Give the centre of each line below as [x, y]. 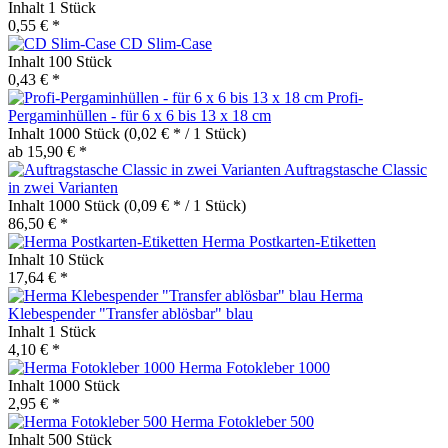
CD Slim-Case [166, 43]
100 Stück [80, 61]
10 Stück [76, 259]
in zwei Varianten [63, 187]
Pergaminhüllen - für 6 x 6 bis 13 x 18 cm [139, 115]
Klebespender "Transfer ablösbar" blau [130, 313]
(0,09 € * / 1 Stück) [185, 205]
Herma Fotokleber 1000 [254, 367]
